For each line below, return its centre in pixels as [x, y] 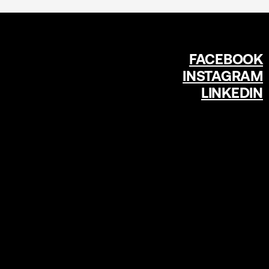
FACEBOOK [226, 59]
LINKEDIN [232, 92]
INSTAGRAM [223, 76]
